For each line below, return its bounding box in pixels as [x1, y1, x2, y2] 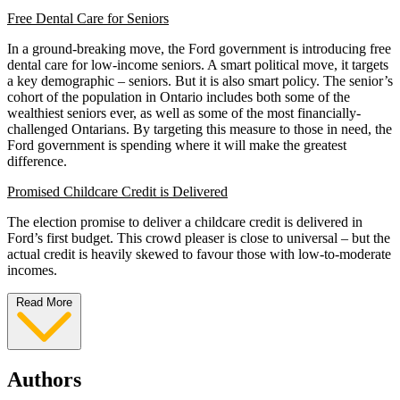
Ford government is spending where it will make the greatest [7, 137, 346, 153]
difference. [7, 153, 67, 169]
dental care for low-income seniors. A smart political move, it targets [7, 56, 388, 72]
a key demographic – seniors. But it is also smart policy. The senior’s [7, 72, 393, 88]
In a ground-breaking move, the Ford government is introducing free [7, 40, 391, 56]
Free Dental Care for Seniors [7, 10, 169, 26]
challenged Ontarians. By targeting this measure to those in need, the [7, 121, 392, 137]
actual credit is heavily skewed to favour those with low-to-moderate [7, 246, 391, 262]
